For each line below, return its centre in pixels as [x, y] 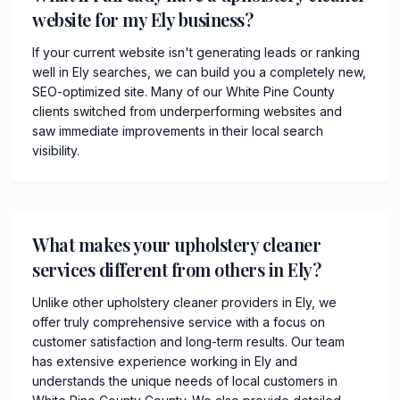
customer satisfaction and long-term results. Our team [188, 341]
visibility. [56, 150]
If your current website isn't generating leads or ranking [196, 52]
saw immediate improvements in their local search [178, 130]
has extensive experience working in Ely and [165, 361]
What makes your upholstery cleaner [176, 244]
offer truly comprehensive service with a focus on [179, 321]
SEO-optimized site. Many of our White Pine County [183, 91]
